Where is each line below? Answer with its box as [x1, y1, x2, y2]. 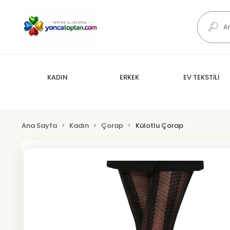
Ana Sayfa [22, 121, 57, 130]
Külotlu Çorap [136, 121, 183, 130]
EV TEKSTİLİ [183, 72, 219, 82]
